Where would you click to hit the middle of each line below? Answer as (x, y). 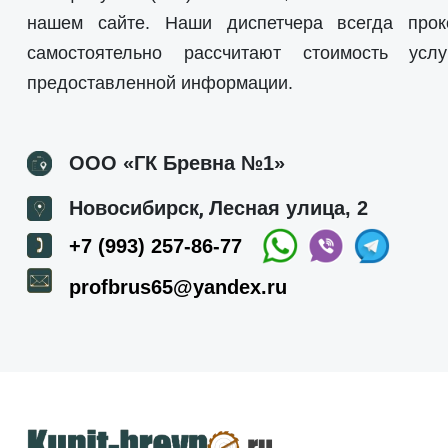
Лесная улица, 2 (288, 208)
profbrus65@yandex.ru (178, 287)
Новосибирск (134, 208)
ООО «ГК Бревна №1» (177, 163)
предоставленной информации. (160, 83)
